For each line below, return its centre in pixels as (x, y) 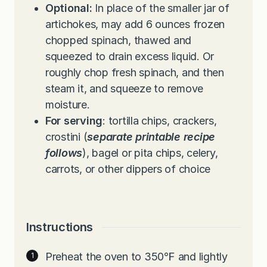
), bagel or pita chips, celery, (150, 153)
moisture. (68, 105)
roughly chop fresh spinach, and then (135, 73)
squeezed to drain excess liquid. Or (130, 57)
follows (64, 153)
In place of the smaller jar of (161, 8)
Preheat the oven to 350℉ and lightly (136, 257)
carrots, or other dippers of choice (128, 169)
